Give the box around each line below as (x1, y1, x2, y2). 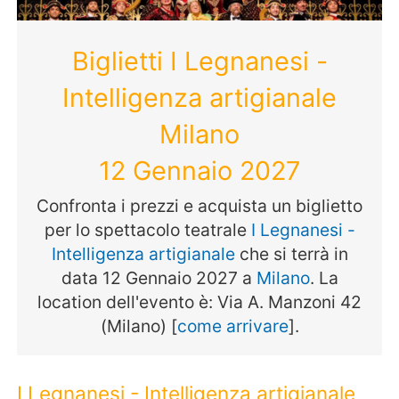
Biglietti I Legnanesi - (71, 45, 328, 77)
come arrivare (176, 314, 289, 337)
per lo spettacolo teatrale (44, 218, 251, 240)
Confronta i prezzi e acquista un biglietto (37, 194, 362, 216)
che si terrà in (234, 242, 348, 265)
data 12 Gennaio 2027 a (61, 266, 256, 289)
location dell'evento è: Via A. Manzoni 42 (37, 290, 362, 313)
